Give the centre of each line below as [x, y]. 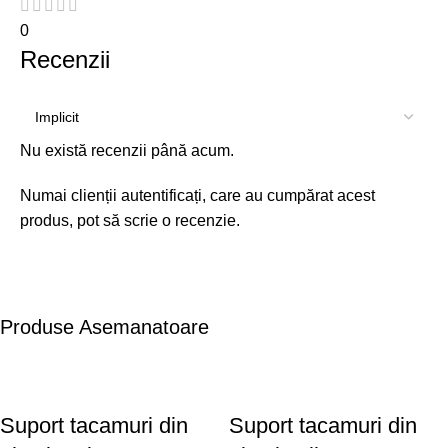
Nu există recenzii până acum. [127, 151]
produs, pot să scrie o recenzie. [130, 221]
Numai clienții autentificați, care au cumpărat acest [197, 196]
